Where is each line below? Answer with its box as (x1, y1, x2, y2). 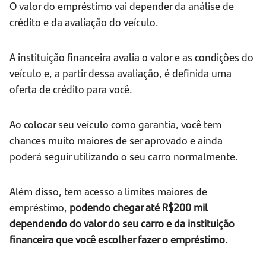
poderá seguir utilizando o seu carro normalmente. (9, 148, 238, 164)
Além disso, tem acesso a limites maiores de (9, 183, 207, 199)
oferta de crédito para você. (9, 81, 132, 97)
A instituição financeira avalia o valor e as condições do (9, 49, 254, 65)
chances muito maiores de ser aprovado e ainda (9, 132, 223, 148)
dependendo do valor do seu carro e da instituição (9, 216, 235, 231)
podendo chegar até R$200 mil (69, 199, 207, 215)
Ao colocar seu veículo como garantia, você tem (9, 116, 221, 132)
